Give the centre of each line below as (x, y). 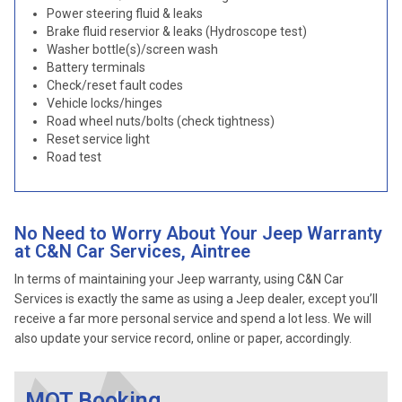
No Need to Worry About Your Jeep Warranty (198, 233)
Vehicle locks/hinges (105, 103)
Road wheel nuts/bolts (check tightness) (161, 121)
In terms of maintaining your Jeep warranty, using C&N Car (179, 279)
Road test (74, 157)
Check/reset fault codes (115, 85)
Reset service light (98, 139)
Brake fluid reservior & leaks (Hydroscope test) (177, 31)
